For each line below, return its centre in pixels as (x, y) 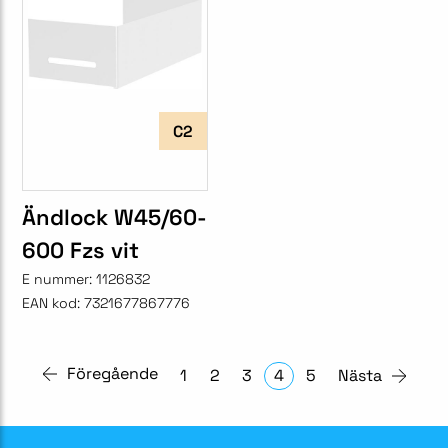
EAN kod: (51, 303)
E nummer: (59, 279)
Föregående (112, 374)
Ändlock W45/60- (114, 217)
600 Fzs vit (80, 250)
